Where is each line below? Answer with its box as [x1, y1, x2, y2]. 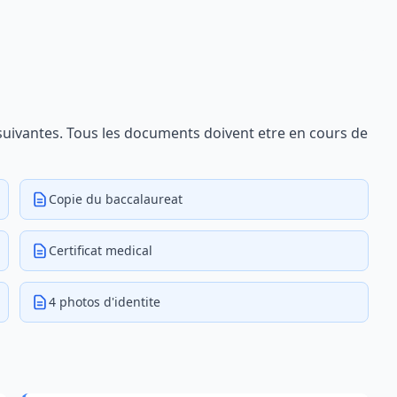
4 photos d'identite [49, 293, 160, 310]
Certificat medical [49, 242, 152, 259]
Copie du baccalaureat [49, 191, 183, 207]
